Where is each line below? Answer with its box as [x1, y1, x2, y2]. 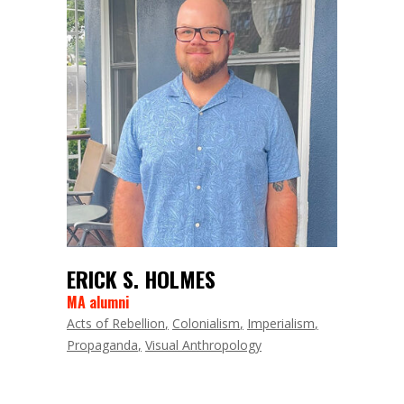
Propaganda [67, 336, 138, 354]
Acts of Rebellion [67, 315, 165, 333]
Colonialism [172, 315, 240, 333]
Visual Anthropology [145, 336, 262, 354]
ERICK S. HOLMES [67, 262, 216, 296]
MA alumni [67, 291, 129, 314]
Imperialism [247, 315, 315, 333]
